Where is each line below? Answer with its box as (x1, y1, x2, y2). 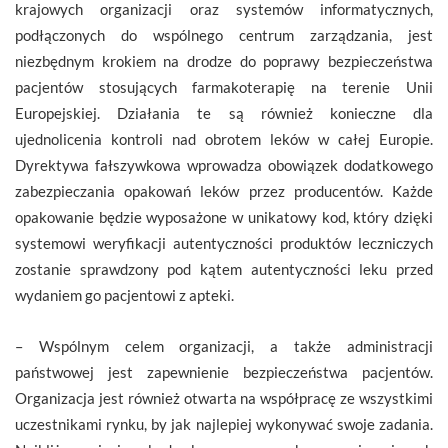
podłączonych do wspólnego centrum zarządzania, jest (15, 26, 433, 45)
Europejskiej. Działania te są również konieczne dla (15, 104, 433, 123)
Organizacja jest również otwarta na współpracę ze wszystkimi (15, 389, 433, 408)
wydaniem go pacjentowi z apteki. (15, 286, 234, 305)
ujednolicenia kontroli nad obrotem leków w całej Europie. (15, 130, 433, 149)
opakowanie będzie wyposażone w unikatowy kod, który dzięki (15, 208, 433, 227)
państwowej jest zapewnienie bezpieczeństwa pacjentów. (15, 363, 433, 382)
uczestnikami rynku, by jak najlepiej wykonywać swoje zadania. (15, 415, 433, 434)
